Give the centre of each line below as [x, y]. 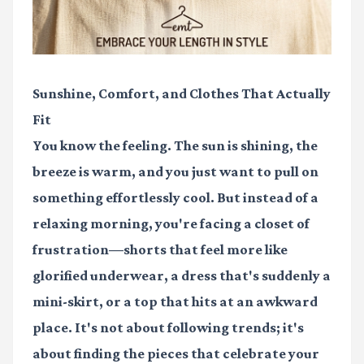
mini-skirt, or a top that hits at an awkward [175, 302]
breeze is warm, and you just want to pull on [175, 172]
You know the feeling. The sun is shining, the [175, 146]
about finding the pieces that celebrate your [176, 354]
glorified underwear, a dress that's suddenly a [182, 276]
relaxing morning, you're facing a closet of [171, 224]
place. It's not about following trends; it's [168, 328]
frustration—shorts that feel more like [160, 250]
